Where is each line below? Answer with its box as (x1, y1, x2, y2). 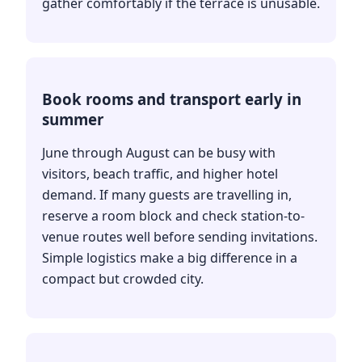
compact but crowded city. (42, 269, 204, 288)
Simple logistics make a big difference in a (42, 248, 297, 267)
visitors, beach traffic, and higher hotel (42, 164, 278, 183)
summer (42, 108, 103, 129)
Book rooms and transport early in (42, 88, 301, 109)
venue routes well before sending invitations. (42, 227, 318, 246)
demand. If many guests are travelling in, (42, 185, 292, 204)
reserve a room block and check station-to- (42, 206, 305, 225)
